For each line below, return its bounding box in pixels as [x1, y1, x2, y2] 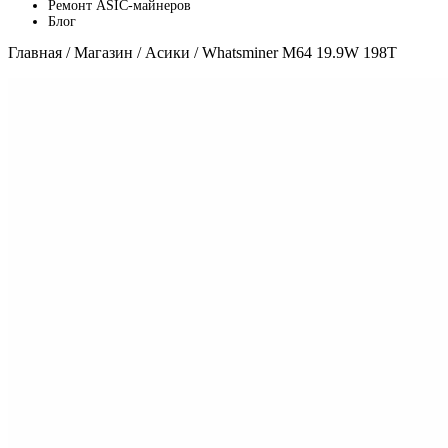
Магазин [74, 43, 133, 61]
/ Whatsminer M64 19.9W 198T [190, 43, 397, 61]
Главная [8, 43, 62, 61]
